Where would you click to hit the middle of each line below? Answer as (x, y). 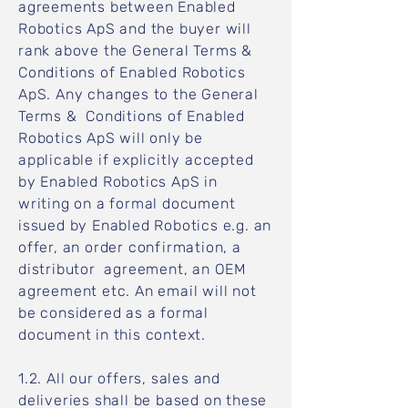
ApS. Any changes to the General (138, 94)
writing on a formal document (127, 204)
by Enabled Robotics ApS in (120, 182)
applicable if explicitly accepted (136, 160)
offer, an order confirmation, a (130, 247)
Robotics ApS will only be (111, 138)
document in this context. (114, 335)
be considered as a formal (114, 313)
